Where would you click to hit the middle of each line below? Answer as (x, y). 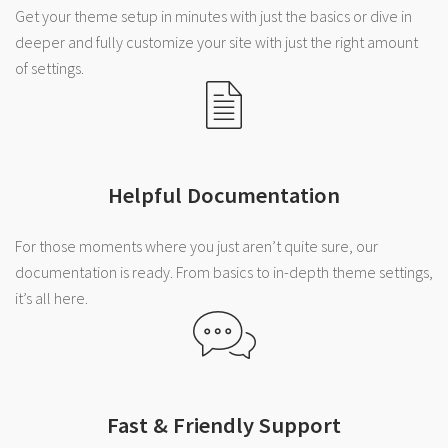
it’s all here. (51, 297)
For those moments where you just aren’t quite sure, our (196, 245)
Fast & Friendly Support (224, 425)
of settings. (49, 67)
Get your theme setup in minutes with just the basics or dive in (213, 15)
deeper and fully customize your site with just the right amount (216, 41)
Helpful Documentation (224, 195)
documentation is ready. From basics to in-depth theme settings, (224, 271)
